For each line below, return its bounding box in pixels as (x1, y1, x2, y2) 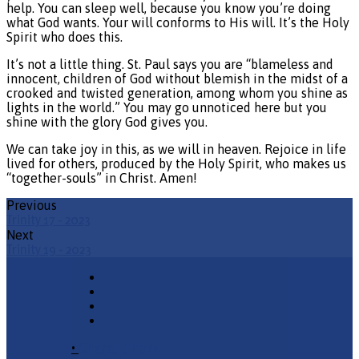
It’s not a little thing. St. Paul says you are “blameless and (6, 56, 333, 71)
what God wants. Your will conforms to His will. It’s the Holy (6, 14, 349, 30)
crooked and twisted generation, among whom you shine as (6, 85, 348, 100)
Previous (6, 197, 57, 212)
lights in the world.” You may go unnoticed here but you (6, 99, 327, 115)
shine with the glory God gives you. (6, 114, 208, 129)
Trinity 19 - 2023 (6, 241, 91, 257)
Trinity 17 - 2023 (6, 212, 91, 228)
